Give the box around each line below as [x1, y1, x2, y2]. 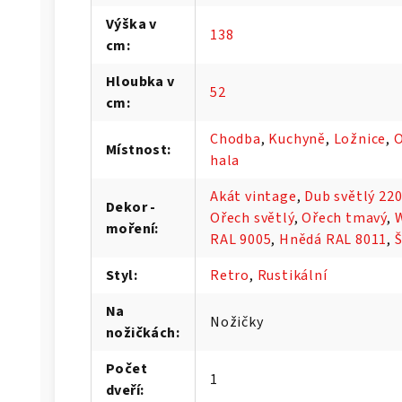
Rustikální [257, 265, 328, 285]
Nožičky [210, 311, 264, 332]
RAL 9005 [210, 229, 272, 249]
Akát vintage [210, 186, 297, 206]
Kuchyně [268, 128, 327, 149]
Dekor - [106, 197, 156, 217]
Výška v [106, 13, 157, 34]
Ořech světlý [210, 207, 294, 228]
